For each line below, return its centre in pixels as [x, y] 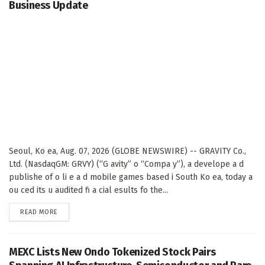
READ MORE [39, 212]
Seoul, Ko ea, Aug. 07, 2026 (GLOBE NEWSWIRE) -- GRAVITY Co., [127, 151]
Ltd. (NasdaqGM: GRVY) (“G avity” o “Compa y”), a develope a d [126, 164]
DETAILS [69, 212]
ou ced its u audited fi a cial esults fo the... [88, 190]
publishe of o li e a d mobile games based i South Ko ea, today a [131, 177]
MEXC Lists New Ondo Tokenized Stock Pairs [112, 252]
